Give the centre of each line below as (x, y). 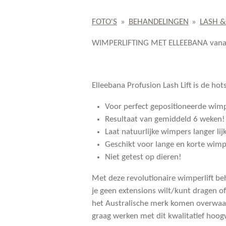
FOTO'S (104, 22)
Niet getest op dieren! (143, 157)
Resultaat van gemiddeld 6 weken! (165, 119)
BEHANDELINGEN (158, 22)
